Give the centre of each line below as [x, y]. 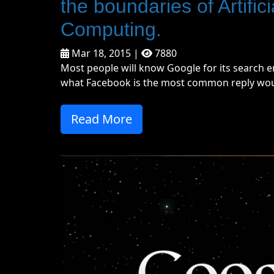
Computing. [111, 29]
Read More [102, 119]
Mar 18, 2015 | [105, 53]
